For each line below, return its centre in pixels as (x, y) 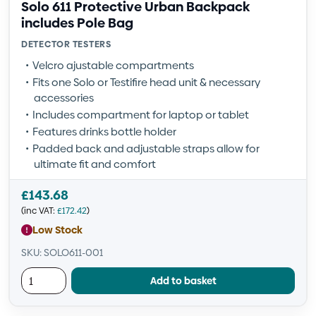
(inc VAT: (39, 211)
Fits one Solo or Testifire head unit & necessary (146, 82)
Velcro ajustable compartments (113, 65)
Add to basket (183, 280)
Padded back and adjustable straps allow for (146, 148)
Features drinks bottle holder (104, 132)
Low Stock (57, 230)
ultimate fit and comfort (95, 164)
